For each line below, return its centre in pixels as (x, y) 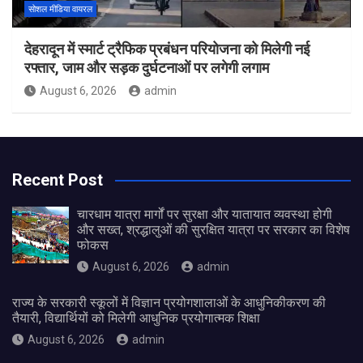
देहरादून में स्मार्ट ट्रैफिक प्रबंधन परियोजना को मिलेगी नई (167, 49)
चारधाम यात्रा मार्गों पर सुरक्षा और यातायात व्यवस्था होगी (205, 215)
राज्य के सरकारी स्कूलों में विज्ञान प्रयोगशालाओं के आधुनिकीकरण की (169, 303)
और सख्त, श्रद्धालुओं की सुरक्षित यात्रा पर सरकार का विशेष (214, 230)
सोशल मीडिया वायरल (60, 10)
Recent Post (58, 180)
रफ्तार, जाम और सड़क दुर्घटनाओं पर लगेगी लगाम (147, 68)
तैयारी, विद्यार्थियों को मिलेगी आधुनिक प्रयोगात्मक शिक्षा (136, 318)
